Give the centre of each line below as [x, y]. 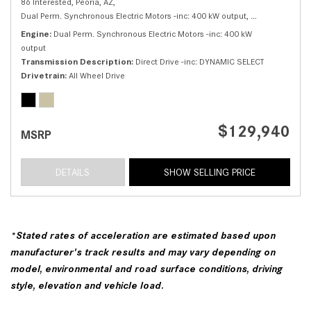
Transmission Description [76, 61]
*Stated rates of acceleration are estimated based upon [143, 235]
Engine [35, 33]
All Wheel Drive [97, 75]
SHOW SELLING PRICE [209, 172]
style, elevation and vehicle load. [87, 285]
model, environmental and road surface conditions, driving [146, 268]
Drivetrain [43, 75]
